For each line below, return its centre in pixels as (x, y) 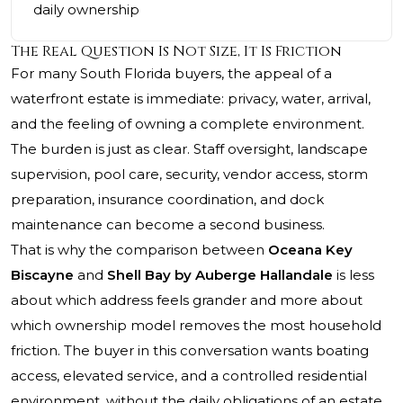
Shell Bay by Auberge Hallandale (220, 275)
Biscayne (42, 275)
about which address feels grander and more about (187, 300)
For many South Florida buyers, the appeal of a (171, 74)
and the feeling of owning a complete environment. (188, 124)
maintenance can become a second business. (168, 225)
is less (354, 275)
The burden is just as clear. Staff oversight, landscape (189, 149)
